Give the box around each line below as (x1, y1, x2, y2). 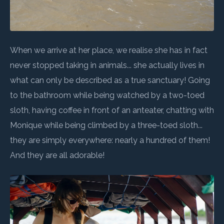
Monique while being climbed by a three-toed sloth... (10, 120, 202, 130)
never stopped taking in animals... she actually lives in (10, 60, 204, 70)
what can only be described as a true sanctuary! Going (10, 75, 210, 85)
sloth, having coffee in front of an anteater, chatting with (10, 105, 214, 115)
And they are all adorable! (10, 150, 104, 160)
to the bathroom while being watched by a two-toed (10, 90, 204, 100)
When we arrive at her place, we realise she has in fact (10, 45, 207, 55)
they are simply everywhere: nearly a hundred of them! (10, 135, 210, 145)
